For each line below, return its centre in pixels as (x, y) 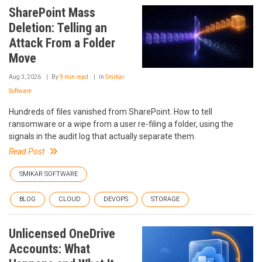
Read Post (27, 151)
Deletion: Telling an (58, 28)
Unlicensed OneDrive (62, 234)
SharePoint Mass (52, 13)
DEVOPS (116, 199)
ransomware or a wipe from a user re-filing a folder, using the (121, 124)
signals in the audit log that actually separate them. (102, 136)
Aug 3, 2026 (25, 77)
